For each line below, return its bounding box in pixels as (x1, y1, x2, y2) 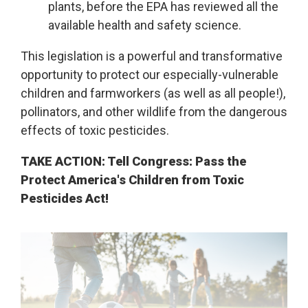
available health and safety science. (48, 18, 244, 33)
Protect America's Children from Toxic (21, 173, 244, 188)
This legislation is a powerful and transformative (21, 49, 283, 64)
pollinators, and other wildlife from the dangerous (21, 104, 287, 120)
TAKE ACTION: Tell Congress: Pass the (21, 154, 246, 169)
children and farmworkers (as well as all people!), (21, 86, 285, 101)
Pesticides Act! (21, 191, 109, 206)
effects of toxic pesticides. (21, 123, 172, 138)
